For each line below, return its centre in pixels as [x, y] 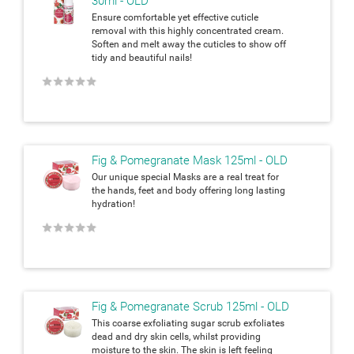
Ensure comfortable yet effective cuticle [175, 17]
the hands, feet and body [145, 190]
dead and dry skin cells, [142, 336]
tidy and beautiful [130, 57]
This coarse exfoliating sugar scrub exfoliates [188, 323]
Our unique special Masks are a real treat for [185, 177]
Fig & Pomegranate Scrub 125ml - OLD [190, 306]
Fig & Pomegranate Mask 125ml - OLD [190, 160]
